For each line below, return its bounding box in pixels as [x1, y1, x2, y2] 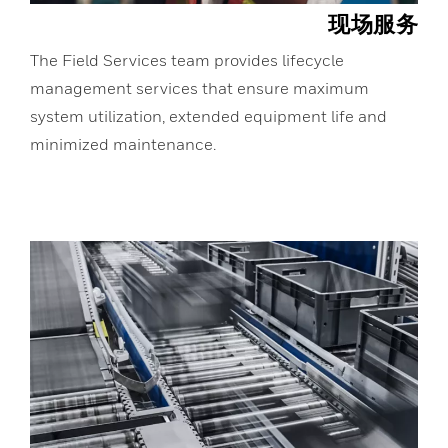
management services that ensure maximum [30, 78, 369, 99]
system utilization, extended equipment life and [30, 106, 387, 127]
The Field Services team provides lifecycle [30, 50, 344, 71]
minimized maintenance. [30, 134, 216, 155]
